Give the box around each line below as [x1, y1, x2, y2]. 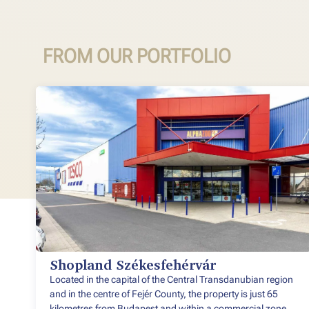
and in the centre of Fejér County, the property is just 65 [50, 288, 278, 300]
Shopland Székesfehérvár [50, 259, 216, 273]
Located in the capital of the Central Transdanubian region [50, 274, 293, 286]
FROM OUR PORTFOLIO [43, 45, 231, 68]
